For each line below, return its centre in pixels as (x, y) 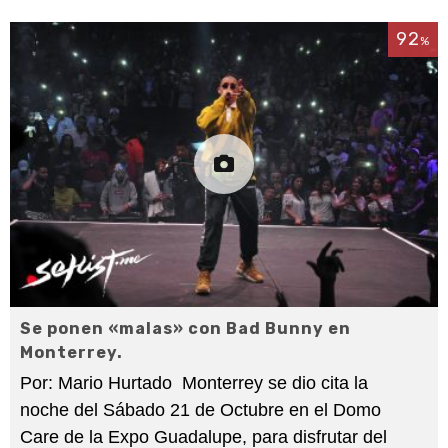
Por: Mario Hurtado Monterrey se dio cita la (194, 382)
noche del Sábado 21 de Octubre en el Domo (200, 409)
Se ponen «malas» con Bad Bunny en (185, 328)
